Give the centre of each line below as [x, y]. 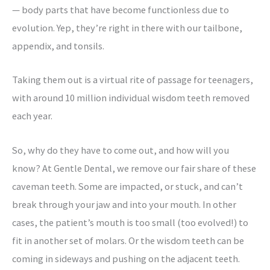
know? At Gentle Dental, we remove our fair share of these [134, 168]
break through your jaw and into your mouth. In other [124, 204]
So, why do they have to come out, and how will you [121, 150]
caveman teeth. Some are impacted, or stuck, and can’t [127, 186]
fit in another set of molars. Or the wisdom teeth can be [128, 240]
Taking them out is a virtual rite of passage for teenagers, [133, 80]
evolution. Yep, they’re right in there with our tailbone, [127, 28]
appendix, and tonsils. [58, 46]
